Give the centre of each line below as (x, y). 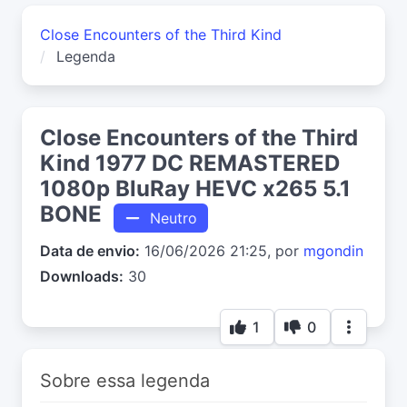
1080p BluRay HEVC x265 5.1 (195, 189)
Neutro (169, 218)
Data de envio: (90, 250)
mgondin (333, 250)
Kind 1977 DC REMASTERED (190, 164)
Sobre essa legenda (125, 380)
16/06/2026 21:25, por (222, 250)
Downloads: (82, 276)
